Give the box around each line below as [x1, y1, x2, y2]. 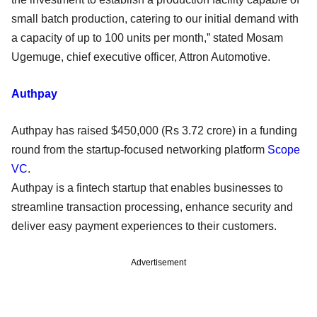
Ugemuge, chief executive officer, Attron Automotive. [11, 50, 273, 63]
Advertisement [131, 257, 186, 267]
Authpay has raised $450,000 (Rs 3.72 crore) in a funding [11, 124, 297, 137]
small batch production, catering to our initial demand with [11, 12, 299, 25]
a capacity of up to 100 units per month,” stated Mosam [11, 31, 283, 44]
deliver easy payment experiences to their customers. [11, 219, 279, 232]
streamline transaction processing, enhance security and [11, 200, 293, 213]
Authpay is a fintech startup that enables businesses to [11, 181, 283, 194]
